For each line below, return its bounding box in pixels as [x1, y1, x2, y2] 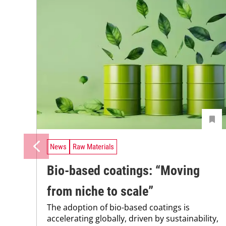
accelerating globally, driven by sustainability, [47, 212, 218, 224]
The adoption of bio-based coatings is [47, 201, 190, 213]
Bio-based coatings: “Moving [47, 162, 200, 178]
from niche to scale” [47, 183, 153, 199]
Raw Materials [73, 142, 114, 152]
